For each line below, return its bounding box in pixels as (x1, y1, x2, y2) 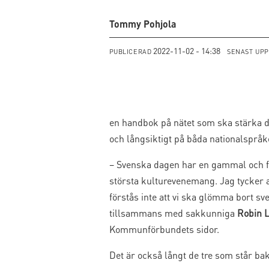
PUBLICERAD (109, 47, 152, 56)
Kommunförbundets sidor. (109, 222, 219, 235)
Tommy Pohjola (109, 17, 177, 30)
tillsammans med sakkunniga (109, 206, 237, 219)
